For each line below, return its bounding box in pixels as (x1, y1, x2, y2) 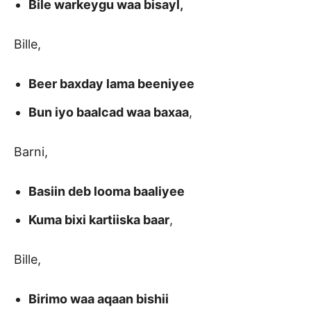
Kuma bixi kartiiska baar (28, 212, 169, 228)
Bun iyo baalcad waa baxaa (28, 105, 189, 120)
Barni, (14, 144, 48, 160)
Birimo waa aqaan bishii (28, 292, 169, 307)
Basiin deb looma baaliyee (28, 184, 185, 199)
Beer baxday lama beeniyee (28, 76, 194, 92)
